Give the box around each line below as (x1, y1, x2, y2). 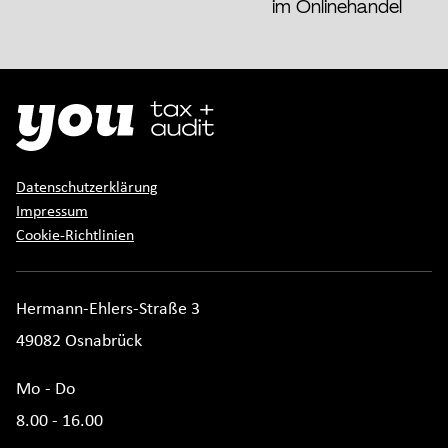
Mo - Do (16, 376, 76, 400)
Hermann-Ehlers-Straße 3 (16, 296, 200, 320)
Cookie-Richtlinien (16, 224, 134, 245)
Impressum (16, 200, 88, 221)
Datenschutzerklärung (16, 176, 158, 197)
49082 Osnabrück (16, 328, 142, 352)
